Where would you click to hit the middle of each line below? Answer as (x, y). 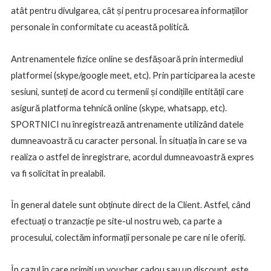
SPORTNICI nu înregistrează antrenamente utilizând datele (127, 124)
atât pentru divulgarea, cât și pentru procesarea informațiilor (129, 11)
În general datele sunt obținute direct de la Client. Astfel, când (130, 205)
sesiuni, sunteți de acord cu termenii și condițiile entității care (127, 91)
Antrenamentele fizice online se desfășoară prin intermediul (127, 59)
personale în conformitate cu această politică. (100, 27)
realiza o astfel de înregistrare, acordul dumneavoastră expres (132, 157)
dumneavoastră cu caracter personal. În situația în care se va (129, 140)
